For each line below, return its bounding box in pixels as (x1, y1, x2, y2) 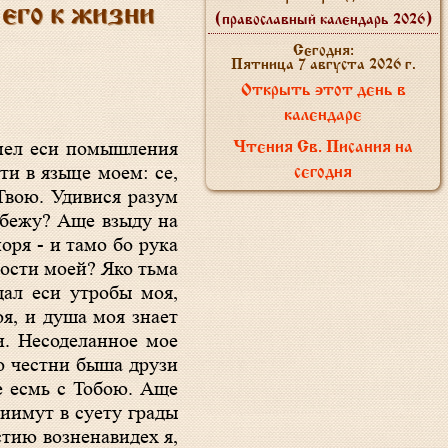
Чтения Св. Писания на (233, 140, 413, 156)
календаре (284, 108, 362, 124)
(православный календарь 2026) (213, 13, 433, 27)
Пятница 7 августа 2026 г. (230, 58, 416, 72)
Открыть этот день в (240, 83, 406, 99)
